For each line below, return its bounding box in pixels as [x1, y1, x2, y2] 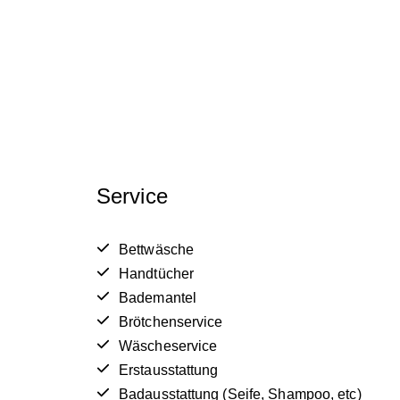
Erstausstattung [119, 362, 219, 378]
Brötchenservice [119, 313, 223, 329]
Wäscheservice [119, 337, 218, 354]
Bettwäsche [119, 241, 194, 257]
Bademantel [119, 289, 196, 305]
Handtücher [119, 265, 194, 281]
